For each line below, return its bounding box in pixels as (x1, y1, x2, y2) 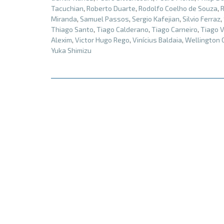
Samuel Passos (80, 14, 129, 23)
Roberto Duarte (86, 3, 135, 12)
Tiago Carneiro (151, 24, 197, 33)
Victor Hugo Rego (75, 35, 129, 44)
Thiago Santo (51, 24, 93, 33)
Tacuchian (51, 3, 83, 12)
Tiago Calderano (96, 24, 148, 33)
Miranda (51, 14, 77, 23)
